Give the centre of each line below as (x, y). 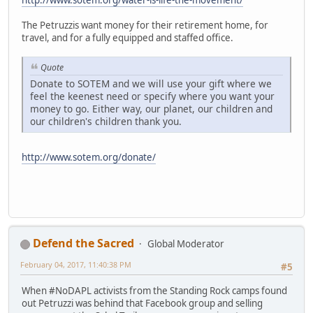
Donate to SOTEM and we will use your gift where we (151, 83)
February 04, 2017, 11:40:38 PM (76, 264)
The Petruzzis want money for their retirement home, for (145, 25)
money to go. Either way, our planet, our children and (151, 108)
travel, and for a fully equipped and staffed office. (128, 37)
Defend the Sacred (83, 243)
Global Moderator (186, 243)
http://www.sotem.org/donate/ (89, 157)
